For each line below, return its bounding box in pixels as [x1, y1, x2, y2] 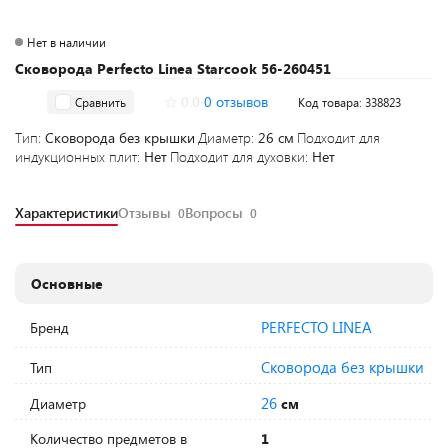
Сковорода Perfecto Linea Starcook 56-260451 [15, 59, 331, 78]
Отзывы [118, 203, 175, 222]
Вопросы [185, 203, 247, 222]
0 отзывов [203, 92, 268, 111]
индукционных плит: [15, 147, 144, 166]
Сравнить [75, 93, 126, 110]
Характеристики [15, 203, 118, 222]
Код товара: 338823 [298, 94, 401, 110]
